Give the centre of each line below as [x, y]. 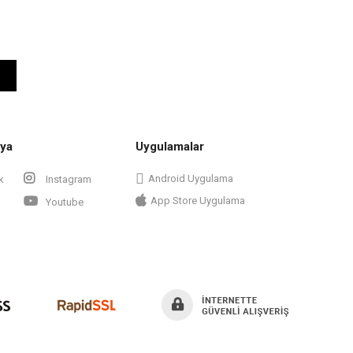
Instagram [67, 179]
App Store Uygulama [198, 200]
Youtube [63, 202]
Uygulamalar [170, 146]
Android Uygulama [191, 178]
